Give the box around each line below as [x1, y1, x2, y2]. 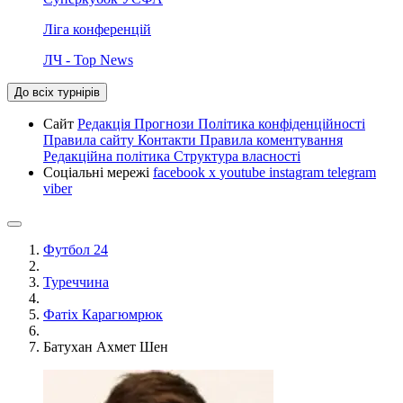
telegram [327, 164, 376, 180]
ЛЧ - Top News [43, 51, 133, 67]
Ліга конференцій [43, 21, 151, 37]
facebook [153, 164, 209, 180]
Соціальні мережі [43, 164, 153, 180]
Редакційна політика [43, 148, 174, 164]
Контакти [138, 131, 200, 148]
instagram [269, 164, 327, 180]
